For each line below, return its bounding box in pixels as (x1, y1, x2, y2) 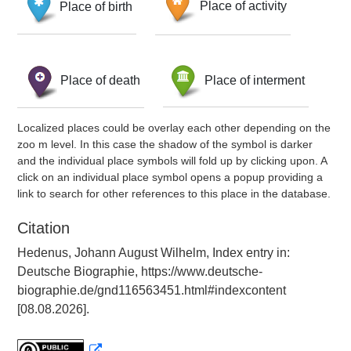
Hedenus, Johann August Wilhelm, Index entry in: (17, 246, 290, 259)
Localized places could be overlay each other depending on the (17, 121, 331, 134)
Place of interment (204, 73, 305, 87)
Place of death (60, 73, 140, 87)
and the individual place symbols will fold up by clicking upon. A (17, 154, 327, 167)
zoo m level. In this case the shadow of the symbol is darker (17, 138, 313, 150)
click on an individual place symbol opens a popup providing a (17, 171, 323, 183)
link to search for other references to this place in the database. (17, 187, 331, 200)
